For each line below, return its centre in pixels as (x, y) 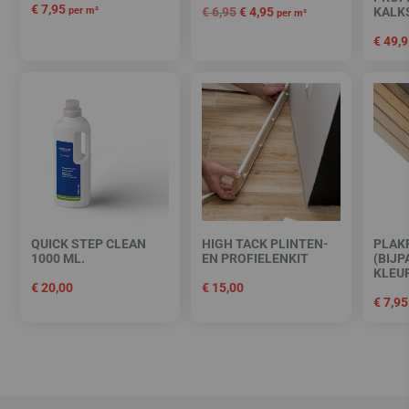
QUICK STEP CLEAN (89, 244)
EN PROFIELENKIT (256, 259)
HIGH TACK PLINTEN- (266, 244)
